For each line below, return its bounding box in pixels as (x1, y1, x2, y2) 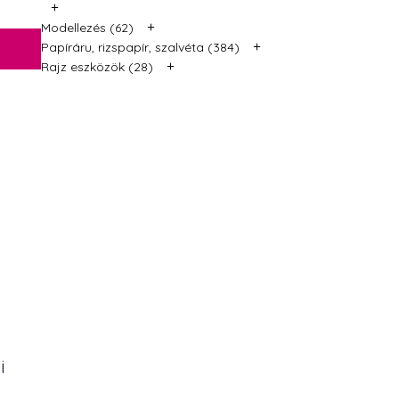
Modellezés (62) (41, 19, 134, 36)
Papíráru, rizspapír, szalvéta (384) (41, 38, 240, 55)
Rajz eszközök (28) (41, 58, 153, 75)
